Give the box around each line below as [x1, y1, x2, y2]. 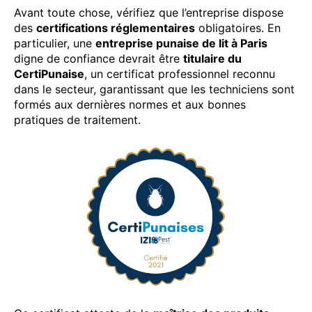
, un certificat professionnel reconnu [84, 66, 275, 81]
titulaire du [183, 51, 242, 65]
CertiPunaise [14, 66, 84, 81]
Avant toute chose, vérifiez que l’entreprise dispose [14, 5, 283, 19]
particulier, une [14, 36, 95, 50]
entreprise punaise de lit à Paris [95, 36, 267, 50]
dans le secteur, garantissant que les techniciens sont [14, 81, 295, 96]
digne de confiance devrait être [14, 51, 183, 65]
